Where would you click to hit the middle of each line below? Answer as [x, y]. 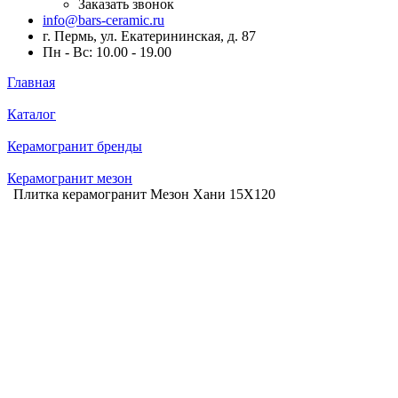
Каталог [32, 114]
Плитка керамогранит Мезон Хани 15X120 [144, 194]
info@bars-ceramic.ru [103, 20]
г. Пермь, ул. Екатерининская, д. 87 [149, 36]
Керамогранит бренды [75, 146]
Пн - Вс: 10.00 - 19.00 [107, 52]
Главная [31, 82]
